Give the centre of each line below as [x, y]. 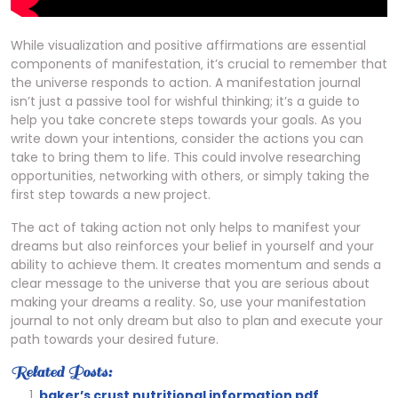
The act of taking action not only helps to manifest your [186, 227]
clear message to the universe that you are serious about [190, 283]
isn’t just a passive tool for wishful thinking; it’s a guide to [185, 101]
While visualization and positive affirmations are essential [188, 45]
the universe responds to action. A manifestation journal [186, 83]
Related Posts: [61, 372]
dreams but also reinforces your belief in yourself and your [192, 246]
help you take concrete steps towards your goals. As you [186, 120]
